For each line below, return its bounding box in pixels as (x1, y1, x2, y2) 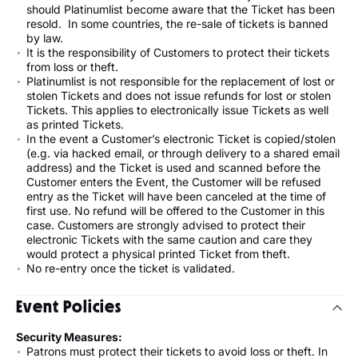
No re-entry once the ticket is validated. (26, 261, 235, 276)
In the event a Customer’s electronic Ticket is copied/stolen (26, 132, 336, 146)
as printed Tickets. (26, 117, 124, 132)
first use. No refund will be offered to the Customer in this (26, 204, 324, 218)
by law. (26, 31, 63, 46)
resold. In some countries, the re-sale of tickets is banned (26, 17, 328, 31)
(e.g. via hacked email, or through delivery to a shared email (26, 146, 340, 161)
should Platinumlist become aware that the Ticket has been (26, 2, 335, 17)
